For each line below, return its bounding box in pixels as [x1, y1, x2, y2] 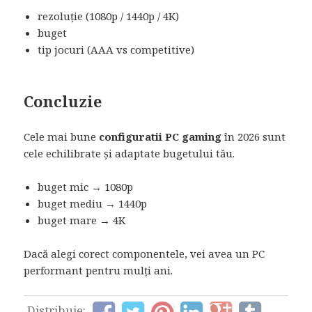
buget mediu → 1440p [38, 196, 148, 211]
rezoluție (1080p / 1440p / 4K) [38, 9, 180, 24]
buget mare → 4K [38, 213, 126, 228]
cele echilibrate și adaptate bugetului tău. [24, 146, 235, 161]
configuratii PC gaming [99, 130, 222, 144]
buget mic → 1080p [38, 180, 134, 194]
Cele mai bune [24, 130, 100, 144]
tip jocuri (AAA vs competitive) [38, 42, 195, 57]
